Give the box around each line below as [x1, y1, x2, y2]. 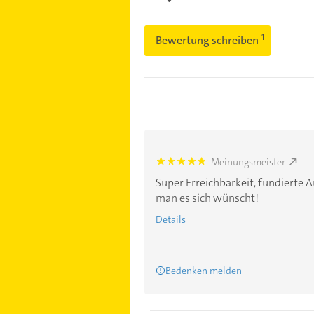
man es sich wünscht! [155, 190, 259, 205]
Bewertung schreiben [155, 32, 261, 48]
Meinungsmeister [211, 155, 286, 168]
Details [155, 212, 186, 226]
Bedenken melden [165, 264, 242, 277]
